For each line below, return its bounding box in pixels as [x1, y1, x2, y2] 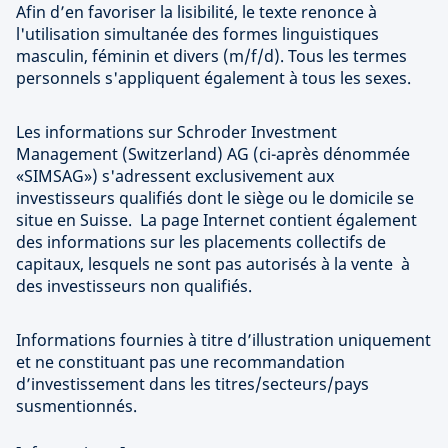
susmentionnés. [16, 394, 137, 417]
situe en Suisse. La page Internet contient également [16, 208, 417, 231]
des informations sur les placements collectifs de [16, 230, 386, 253]
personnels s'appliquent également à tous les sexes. [16, 66, 411, 89]
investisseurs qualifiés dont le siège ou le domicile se [16, 186, 414, 209]
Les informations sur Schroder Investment [16, 120, 337, 143]
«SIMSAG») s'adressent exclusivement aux [16, 164, 334, 187]
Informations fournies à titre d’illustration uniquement [16, 328, 431, 351]
